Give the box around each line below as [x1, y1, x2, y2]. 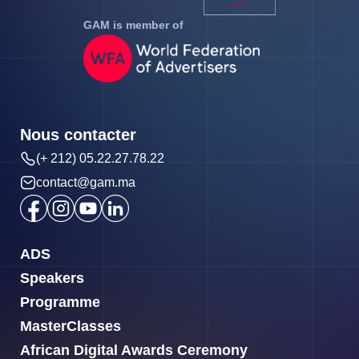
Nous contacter [20, 125, 136, 143]
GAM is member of [83, 18, 184, 31]
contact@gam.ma [36, 175, 135, 189]
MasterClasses [20, 317, 121, 334]
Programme [20, 293, 100, 310]
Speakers [20, 269, 84, 286]
